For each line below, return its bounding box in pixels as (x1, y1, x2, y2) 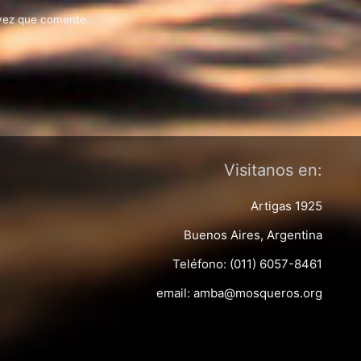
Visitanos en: (224, 160, 322, 180)
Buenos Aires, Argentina (184, 226, 322, 243)
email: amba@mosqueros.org (156, 284, 322, 301)
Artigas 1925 (251, 197, 322, 214)
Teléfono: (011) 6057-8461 (172, 255, 322, 272)
